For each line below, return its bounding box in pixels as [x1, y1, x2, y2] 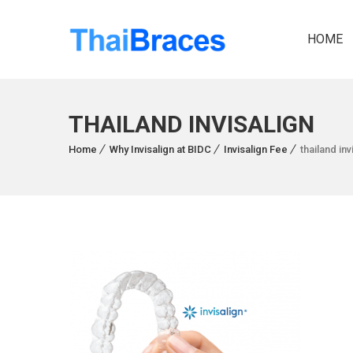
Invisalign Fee [224, 143, 288, 155]
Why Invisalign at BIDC [110, 143, 211, 155]
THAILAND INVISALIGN [69, 110, 314, 138]
